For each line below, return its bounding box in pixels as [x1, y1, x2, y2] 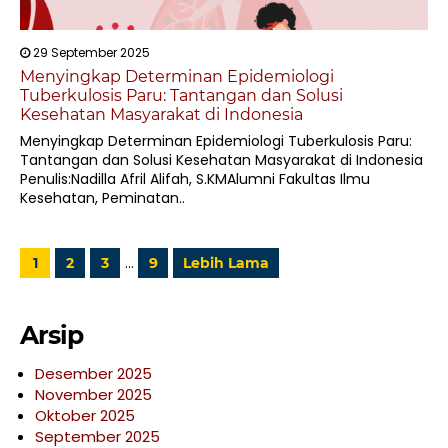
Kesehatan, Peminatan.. [20, 188, 185, 208]
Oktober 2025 [35, 405, 135, 426]
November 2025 [35, 384, 152, 405]
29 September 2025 [30, 44, 150, 61]
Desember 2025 [35, 363, 152, 384]
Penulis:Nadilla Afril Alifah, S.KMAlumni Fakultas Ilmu [20, 169, 370, 189]
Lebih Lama [183, 254, 269, 272]
